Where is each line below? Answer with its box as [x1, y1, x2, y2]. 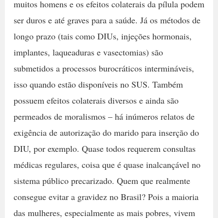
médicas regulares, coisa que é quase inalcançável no [13, 159, 200, 171]
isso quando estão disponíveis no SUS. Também [13, 78, 183, 91]
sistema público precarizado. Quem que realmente [13, 175, 190, 187]
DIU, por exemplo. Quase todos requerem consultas [13, 143, 196, 155]
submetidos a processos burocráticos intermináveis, [13, 62, 194, 74]
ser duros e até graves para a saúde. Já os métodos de [13, 14, 200, 26]
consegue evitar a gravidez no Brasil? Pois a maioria [13, 191, 199, 203]
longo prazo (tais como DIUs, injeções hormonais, [13, 30, 192, 42]
